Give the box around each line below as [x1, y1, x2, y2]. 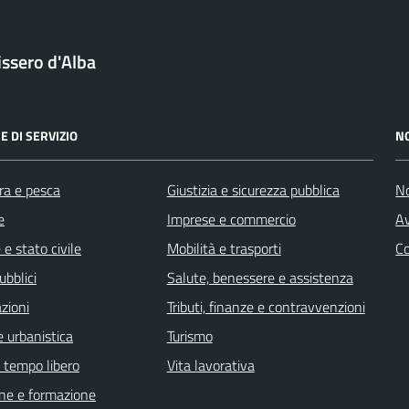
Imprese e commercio [166, 207, 296, 230]
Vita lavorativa [166, 353, 255, 376]
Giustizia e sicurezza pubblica [166, 178, 340, 201]
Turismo [166, 324, 213, 347]
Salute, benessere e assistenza [166, 266, 353, 288]
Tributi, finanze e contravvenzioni [166, 295, 365, 318]
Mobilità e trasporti [166, 236, 281, 259]
